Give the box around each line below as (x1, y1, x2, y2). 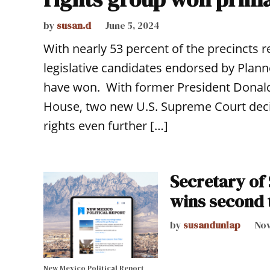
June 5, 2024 (105, 19, 160, 33)
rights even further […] (43, 118, 168, 134)
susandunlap (183, 218, 240, 232)
